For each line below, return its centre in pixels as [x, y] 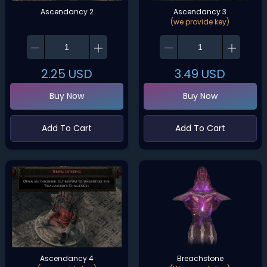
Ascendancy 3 [200, 12]
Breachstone [200, 258]
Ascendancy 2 [67, 12]
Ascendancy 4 [67, 258]
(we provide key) [200, 22]
